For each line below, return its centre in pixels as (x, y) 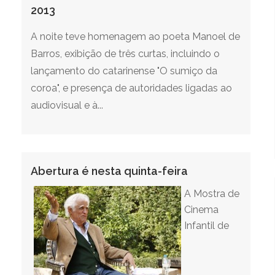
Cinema (201, 210)
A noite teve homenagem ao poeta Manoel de (135, 36)
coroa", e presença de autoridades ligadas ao (131, 88)
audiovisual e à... (67, 105)
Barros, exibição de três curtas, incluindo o (125, 53)
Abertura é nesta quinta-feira (109, 171)
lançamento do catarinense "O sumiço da (124, 71)
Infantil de (207, 226)
